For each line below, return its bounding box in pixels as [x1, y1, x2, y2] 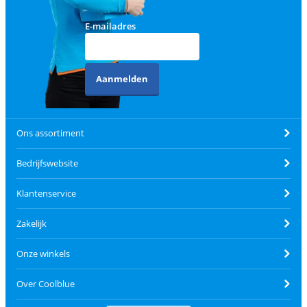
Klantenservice [16, 187, 76, 200]
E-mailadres [84, 19, 136, 32]
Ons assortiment [16, 127, 84, 140]
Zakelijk [16, 217, 47, 230]
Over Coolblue [16, 278, 75, 291]
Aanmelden [95, 72, 148, 85]
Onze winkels [16, 247, 70, 260]
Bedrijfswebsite [16, 157, 78, 170]
